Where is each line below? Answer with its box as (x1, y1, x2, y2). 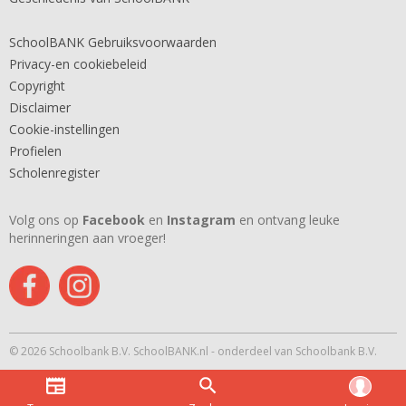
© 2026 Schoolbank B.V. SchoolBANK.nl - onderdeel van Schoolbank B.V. (9, 343, 377, 359)
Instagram (167, 211, 236, 228)
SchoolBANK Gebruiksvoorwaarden (9, 34, 217, 51)
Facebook (82, 211, 145, 228)
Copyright (9, 77, 65, 94)
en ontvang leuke (236, 211, 340, 228)
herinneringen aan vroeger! (9, 229, 166, 246)
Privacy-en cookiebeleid (9, 55, 147, 72)
